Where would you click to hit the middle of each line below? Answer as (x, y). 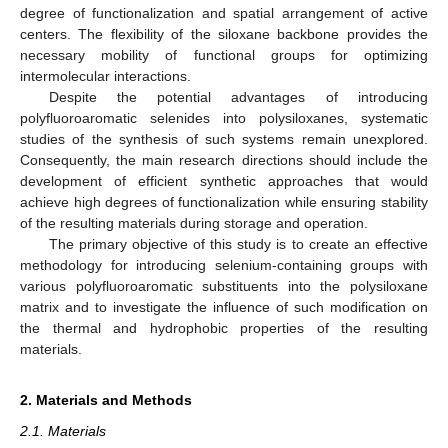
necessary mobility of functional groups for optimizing (224, 54)
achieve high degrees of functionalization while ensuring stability (224, 201)
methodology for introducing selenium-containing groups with (224, 264)
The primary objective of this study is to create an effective (238, 243)
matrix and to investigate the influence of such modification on (224, 306)
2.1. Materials (63, 430)
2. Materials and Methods (106, 399)
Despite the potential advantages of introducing (238, 96)
